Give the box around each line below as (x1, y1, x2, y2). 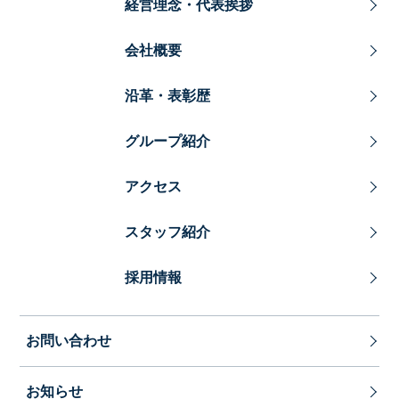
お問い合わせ (26, 333, 112, 348)
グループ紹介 (125, 134, 211, 149)
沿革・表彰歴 (125, 88, 211, 103)
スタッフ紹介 (125, 224, 211, 240)
